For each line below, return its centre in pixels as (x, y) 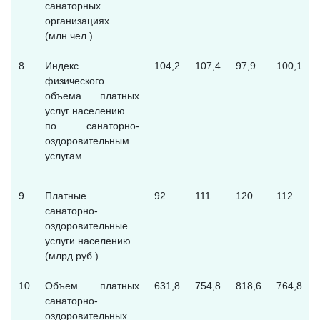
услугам (63, 156)
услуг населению (85, 111)
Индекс (61, 66)
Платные (65, 196)
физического (74, 81)
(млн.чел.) (69, 36)
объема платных (92, 96)
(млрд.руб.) (71, 256)
